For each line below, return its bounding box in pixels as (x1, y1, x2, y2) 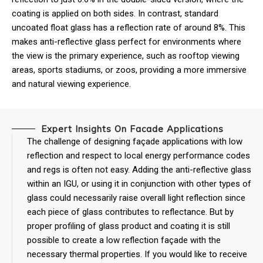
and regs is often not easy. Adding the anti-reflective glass (27, 164, 251, 176)
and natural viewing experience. (12, 79, 131, 90)
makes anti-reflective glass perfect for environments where (12, 36, 241, 48)
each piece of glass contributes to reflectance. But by (27, 207, 234, 218)
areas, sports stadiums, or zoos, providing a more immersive (12, 65, 247, 76)
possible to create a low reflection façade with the (27, 235, 221, 246)
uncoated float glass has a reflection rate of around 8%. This (12, 22, 245, 33)
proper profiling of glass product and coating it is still (27, 221, 230, 232)
